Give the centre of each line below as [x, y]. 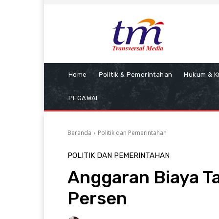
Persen [97, 198]
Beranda [79, 133]
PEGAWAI [83, 98]
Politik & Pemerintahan [135, 75]
